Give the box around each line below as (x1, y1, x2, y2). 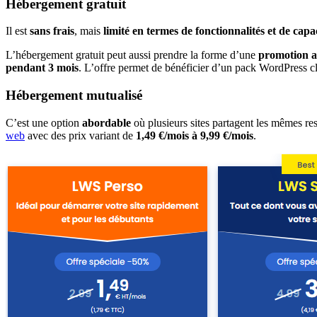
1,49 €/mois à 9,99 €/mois (136, 129, 253, 142)
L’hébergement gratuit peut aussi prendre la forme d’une (6, 49, 258, 62)
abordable (82, 116, 131, 129)
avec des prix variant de (25, 129, 136, 142)
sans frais (30, 25, 74, 38)
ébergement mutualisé (16, 87, 146, 103)
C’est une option (6, 116, 82, 129)
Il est (6, 25, 30, 38)
